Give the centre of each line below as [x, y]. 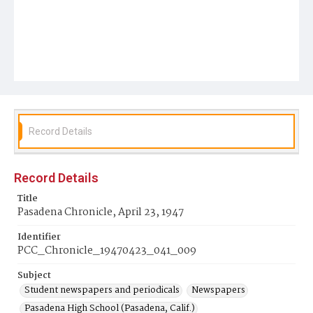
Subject [34, 276]
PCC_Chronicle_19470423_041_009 [107, 251]
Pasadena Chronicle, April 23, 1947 [101, 212]
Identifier [39, 237]
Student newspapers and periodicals [102, 290]
